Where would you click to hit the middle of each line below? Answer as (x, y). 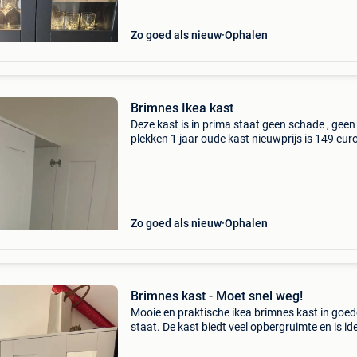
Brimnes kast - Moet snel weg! (216, 296)
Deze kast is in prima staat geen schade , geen (243, 124)
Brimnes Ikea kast (182, 108)
